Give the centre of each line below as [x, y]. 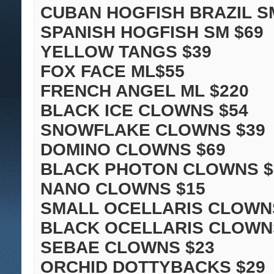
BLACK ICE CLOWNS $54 [144, 111]
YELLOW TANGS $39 [126, 52]
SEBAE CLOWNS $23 [128, 248]
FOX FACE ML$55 [113, 72]
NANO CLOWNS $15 [123, 189]
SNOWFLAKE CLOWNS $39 [153, 130]
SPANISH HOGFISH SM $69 [152, 32]
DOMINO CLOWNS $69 [133, 150]
